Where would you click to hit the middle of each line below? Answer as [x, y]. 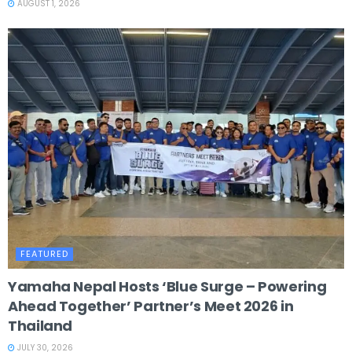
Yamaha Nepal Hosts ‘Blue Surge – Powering [167, 286]
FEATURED [44, 253]
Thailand [40, 325]
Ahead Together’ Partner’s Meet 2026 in [151, 306]
